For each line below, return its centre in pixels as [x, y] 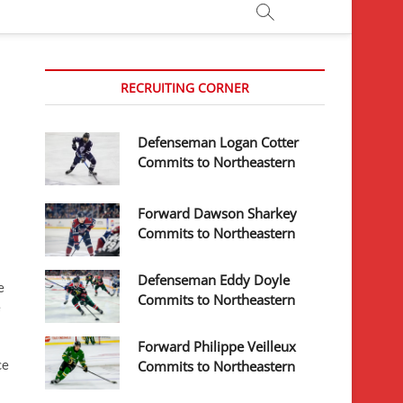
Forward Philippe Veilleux [217, 346]
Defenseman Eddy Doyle [214, 279]
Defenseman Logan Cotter [219, 142]
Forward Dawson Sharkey [218, 213]
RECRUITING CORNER [185, 87]
